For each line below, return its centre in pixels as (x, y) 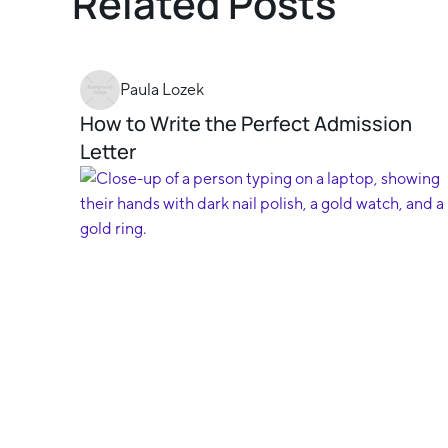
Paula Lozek (162, 90)
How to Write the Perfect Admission (246, 124)
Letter (108, 152)
